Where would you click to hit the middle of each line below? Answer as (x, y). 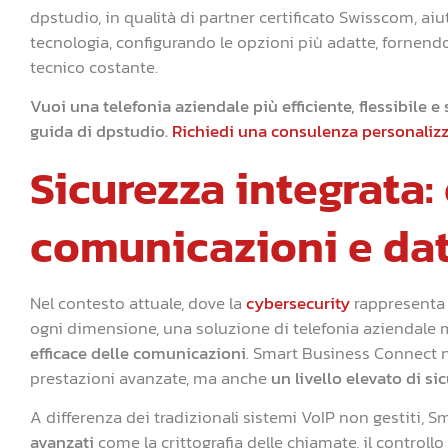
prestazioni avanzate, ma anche (150, 377)
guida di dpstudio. (101, 131)
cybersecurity (298, 302)
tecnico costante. (94, 66)
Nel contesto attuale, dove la (138, 302)
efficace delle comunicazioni (138, 352)
